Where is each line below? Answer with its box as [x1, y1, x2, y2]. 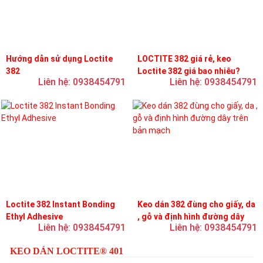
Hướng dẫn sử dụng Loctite [6, 54, 113, 63]
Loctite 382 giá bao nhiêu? [137, 66, 240, 76]
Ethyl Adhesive [6, 212, 63, 221]
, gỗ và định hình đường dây [137, 212, 244, 221]
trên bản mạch [137, 224, 193, 234]
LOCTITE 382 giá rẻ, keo [137, 54, 231, 63]
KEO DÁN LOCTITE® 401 [10, 246, 123, 256]
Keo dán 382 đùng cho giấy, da [137, 200, 255, 209]
